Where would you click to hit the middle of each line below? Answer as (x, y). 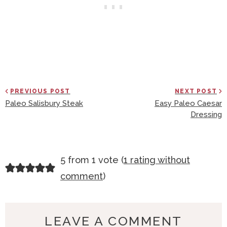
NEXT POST (196, 91)
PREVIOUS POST (40, 91)
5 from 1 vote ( (92, 160)
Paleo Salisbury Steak (44, 103)
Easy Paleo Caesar (188, 103)
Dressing (206, 114)
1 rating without (157, 160)
